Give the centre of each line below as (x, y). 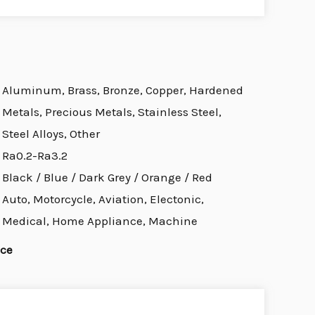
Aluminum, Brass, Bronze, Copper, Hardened (122, 90)
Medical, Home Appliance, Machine (99, 221)
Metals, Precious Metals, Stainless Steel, (111, 112)
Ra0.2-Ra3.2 (34, 156)
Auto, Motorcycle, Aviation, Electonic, (103, 199)
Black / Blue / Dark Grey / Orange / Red (107, 178)
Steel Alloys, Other (51, 134)
